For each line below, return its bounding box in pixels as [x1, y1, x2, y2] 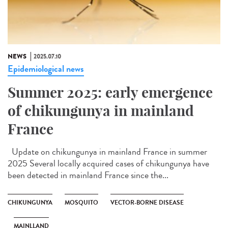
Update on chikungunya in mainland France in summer [8, 145, 207, 158]
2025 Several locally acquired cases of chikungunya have [8, 156, 209, 170]
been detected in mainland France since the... [8, 168, 168, 182]
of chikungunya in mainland [8, 101, 194, 120]
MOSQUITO [65, 197, 98, 207]
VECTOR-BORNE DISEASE [110, 197, 184, 207]
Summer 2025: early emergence [8, 83, 213, 101]
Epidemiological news [8, 62, 84, 75]
